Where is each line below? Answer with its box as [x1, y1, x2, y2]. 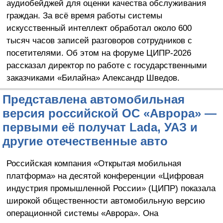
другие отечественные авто [2, 134, 168, 148]
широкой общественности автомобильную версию [6, 195, 205, 206]
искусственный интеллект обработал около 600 [6, 22, 192, 33]
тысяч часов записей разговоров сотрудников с [6, 35, 192, 45]
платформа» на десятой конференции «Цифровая [6, 170, 204, 181]
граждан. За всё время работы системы [6, 10, 162, 20]
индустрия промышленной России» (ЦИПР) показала [6, 183, 216, 193]
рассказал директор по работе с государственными [6, 60, 207, 70]
